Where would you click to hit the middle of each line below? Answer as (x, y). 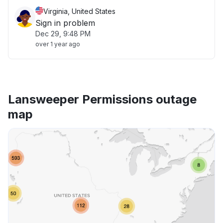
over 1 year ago (58, 44)
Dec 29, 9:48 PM (63, 34)
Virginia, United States (79, 11)
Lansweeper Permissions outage (102, 99)
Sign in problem (65, 23)
